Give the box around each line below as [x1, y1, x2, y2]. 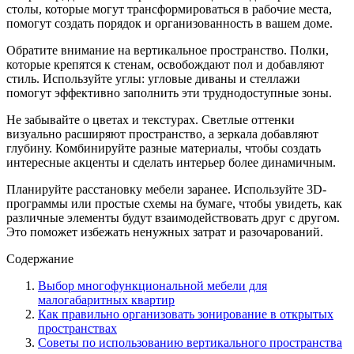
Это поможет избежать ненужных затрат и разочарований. [6, 224, 323, 239]
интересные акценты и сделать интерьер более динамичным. [6, 155, 336, 169]
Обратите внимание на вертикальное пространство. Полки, [6, 43, 329, 57]
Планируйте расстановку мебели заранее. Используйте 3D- [6, 182, 326, 196]
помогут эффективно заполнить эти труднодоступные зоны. [6, 85, 332, 100]
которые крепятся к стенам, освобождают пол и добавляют [6, 57, 324, 71]
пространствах [38, 321, 117, 335]
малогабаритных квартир [38, 292, 175, 307]
